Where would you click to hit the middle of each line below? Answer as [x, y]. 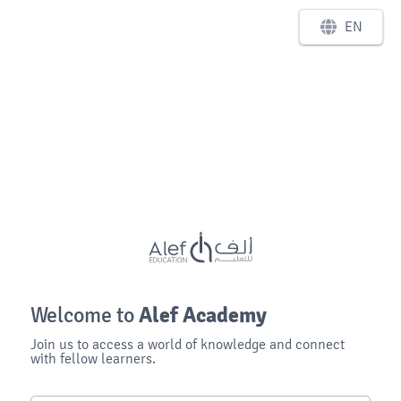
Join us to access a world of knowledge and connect [188, 344]
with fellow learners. [94, 358]
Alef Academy [203, 315]
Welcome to [85, 315]
